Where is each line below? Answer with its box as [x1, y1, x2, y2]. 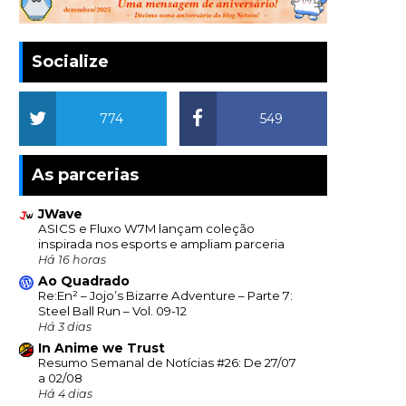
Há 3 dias [38, 320, 92, 334]
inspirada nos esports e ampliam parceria [38, 237, 285, 252]
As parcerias [32, 165, 139, 186]
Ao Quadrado [38, 273, 130, 290]
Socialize [32, 52, 109, 72]
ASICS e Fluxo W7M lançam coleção [38, 221, 255, 237]
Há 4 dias [38, 387, 92, 401]
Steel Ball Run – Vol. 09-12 [38, 304, 187, 319]
